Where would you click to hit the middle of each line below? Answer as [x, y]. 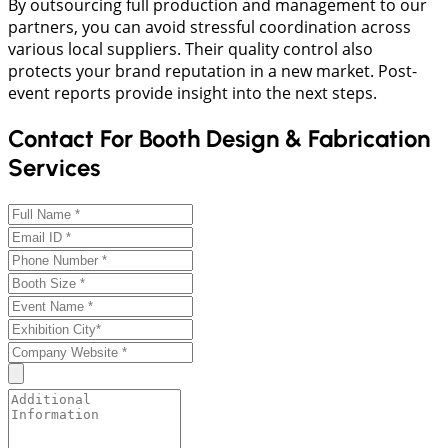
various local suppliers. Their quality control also [190, 48]
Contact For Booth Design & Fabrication [219, 138]
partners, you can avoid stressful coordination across [209, 26]
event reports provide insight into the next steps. [192, 92]
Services [54, 167]
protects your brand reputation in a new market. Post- [212, 70]
